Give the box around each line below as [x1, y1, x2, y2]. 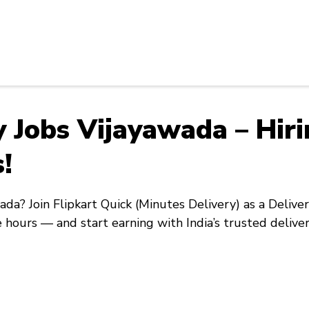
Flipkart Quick [53, 196, 132, 213]
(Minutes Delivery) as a [132, 196, 268, 213]
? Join [20, 196, 53, 213]
